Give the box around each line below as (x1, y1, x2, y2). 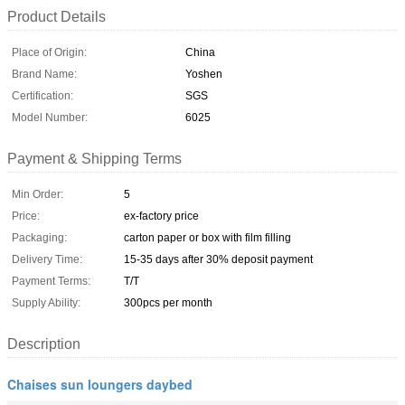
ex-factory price (124, 209, 199, 222)
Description (7, 335, 80, 352)
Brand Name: (12, 67, 77, 80)
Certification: (12, 89, 73, 102)
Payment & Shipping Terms (7, 150, 182, 166)
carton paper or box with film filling (124, 231, 291, 244)
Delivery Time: (12, 252, 82, 266)
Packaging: (12, 231, 67, 244)
